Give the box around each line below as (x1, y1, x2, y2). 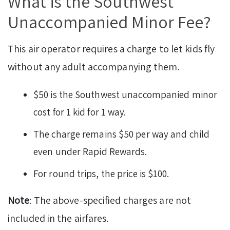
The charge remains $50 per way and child (33, 127, 210, 140)
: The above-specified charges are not (29, 193, 191, 207)
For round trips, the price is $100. (33, 167, 169, 180)
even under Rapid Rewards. (33, 145, 147, 158)
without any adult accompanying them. (8, 60, 182, 73)
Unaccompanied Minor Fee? (8, 10, 212, 33)
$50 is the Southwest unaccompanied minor (33, 88, 218, 101)
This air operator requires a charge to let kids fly (8, 42, 215, 55)
